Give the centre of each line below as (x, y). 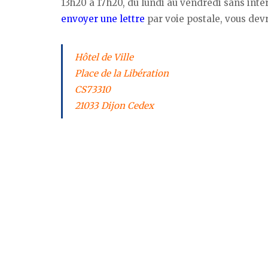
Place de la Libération (121, 73)
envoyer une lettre (103, 19)
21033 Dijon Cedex (114, 105)
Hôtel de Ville (104, 57)
